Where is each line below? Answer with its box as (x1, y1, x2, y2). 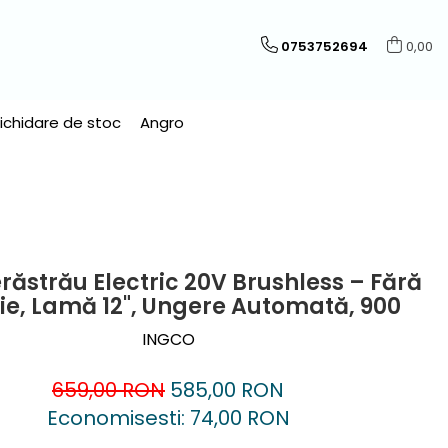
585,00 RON (170, 376, 284, 404)
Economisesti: (46, 404, 190, 432)
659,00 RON (52, 376, 165, 404)
